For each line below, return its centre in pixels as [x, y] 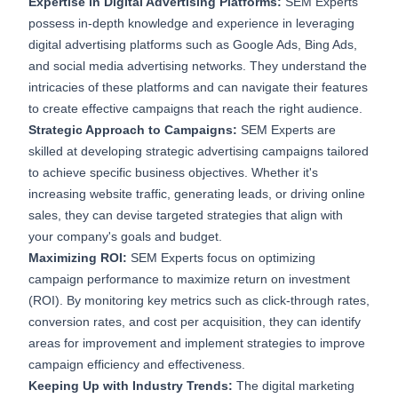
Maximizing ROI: [80, 258]
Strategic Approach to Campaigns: [133, 130]
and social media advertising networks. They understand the [198, 66]
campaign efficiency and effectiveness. [137, 365]
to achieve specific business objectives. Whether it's [173, 173]
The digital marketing [295, 386]
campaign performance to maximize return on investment [189, 279]
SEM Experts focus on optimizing [223, 258]
